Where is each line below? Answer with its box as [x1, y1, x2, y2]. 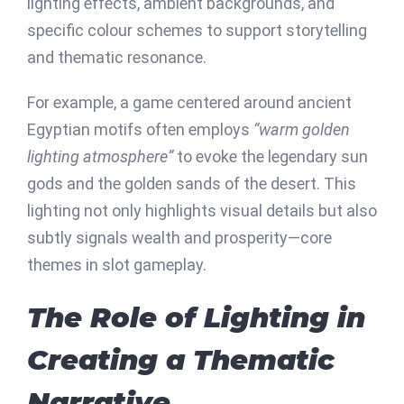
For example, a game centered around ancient [27, 92, 352, 112]
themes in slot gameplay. [27, 254, 207, 274]
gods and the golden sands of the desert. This [27, 173, 356, 193]
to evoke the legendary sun [173, 146, 368, 166]
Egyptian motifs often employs [27, 119, 253, 139]
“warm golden [253, 119, 350, 139]
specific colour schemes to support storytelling [27, 20, 367, 40]
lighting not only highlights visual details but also [27, 200, 377, 220]
